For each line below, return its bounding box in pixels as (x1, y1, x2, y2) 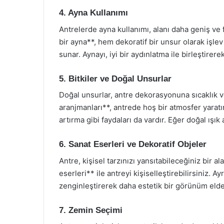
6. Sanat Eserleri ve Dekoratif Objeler (59, 139, 206, 149)
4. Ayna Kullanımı (59, 8, 128, 17)
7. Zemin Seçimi (59, 205, 122, 215)
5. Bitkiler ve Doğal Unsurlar (59, 73, 171, 83)
